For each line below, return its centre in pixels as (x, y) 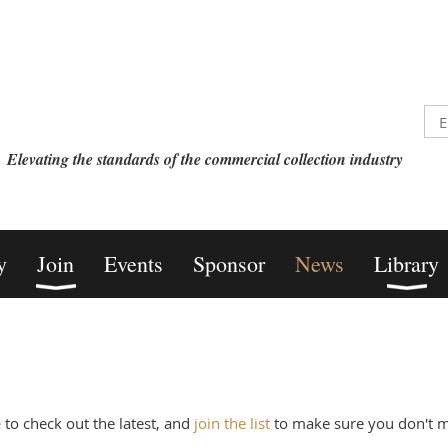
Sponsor (229, 263)
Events (133, 263)
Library (406, 263)
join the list (232, 423)
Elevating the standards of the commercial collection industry (205, 159)
